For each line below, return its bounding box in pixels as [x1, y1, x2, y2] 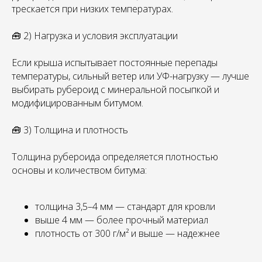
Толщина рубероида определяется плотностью [12, 150, 218, 163]
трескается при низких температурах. [12, 2, 173, 15]
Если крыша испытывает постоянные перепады [12, 56, 218, 69]
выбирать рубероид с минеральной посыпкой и [12, 83, 219, 96]
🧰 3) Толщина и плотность [12, 123, 128, 136]
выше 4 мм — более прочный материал [35, 213, 208, 226]
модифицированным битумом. [12, 96, 143, 109]
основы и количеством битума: [12, 164, 147, 177]
